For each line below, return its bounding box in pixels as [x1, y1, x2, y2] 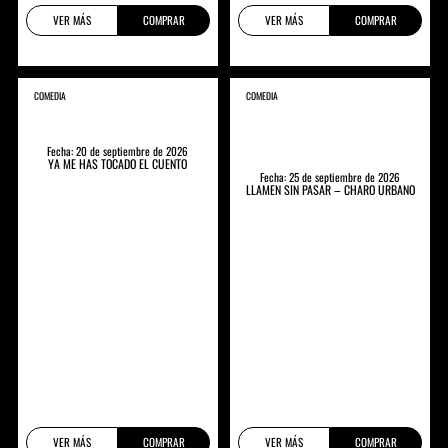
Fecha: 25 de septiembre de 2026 [260, 168, 401, 185]
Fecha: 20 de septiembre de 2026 [47, 142, 189, 159]
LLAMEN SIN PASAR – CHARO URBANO [245, 180, 415, 198]
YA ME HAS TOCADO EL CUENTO [48, 154, 188, 172]
